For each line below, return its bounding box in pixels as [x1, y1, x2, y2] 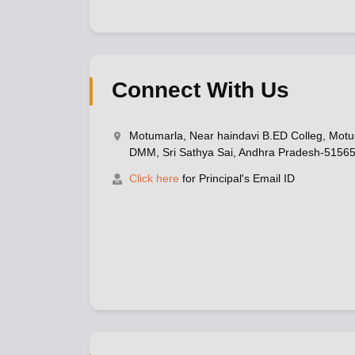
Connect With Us [111, 78, 289, 102]
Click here [128, 172, 179, 185]
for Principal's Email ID [178, 172, 295, 185]
